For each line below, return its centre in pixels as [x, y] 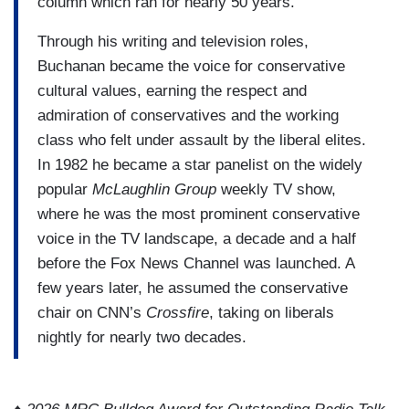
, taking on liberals [272, 312]
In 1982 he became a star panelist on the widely [200, 164]
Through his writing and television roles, [173, 41]
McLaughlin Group [154, 189]
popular [65, 189]
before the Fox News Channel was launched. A [196, 263]
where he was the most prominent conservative [199, 214]
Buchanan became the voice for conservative [191, 66]
